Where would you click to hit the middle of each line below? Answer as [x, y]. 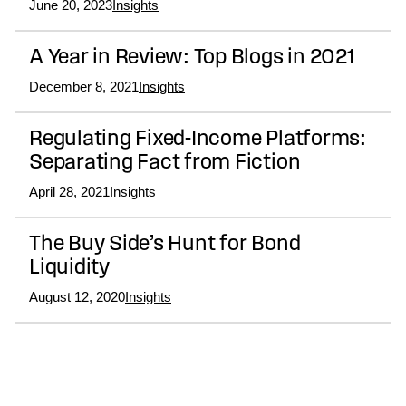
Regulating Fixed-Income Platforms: [198, 140]
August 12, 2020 [77, 297]
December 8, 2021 [84, 87]
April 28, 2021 [69, 192]
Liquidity [69, 269]
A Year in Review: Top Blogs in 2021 [192, 58]
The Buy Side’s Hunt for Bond [165, 245]
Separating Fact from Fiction [165, 164]
